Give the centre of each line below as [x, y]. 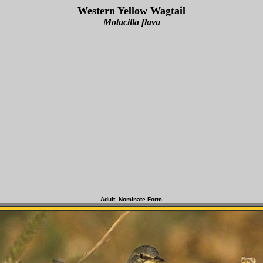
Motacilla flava [131, 22]
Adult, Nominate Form [131, 199]
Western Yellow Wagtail [131, 11]
